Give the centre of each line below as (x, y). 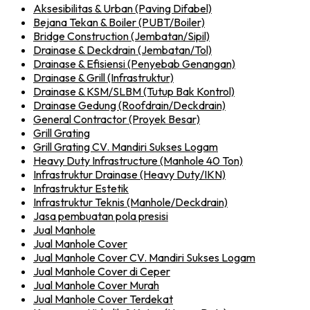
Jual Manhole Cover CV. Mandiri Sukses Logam (144, 257)
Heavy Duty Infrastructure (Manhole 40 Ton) (138, 160)
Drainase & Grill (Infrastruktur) (103, 77)
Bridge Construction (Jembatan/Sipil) (121, 36)
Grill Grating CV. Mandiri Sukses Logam (126, 146)
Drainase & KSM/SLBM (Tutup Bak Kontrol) (134, 91)
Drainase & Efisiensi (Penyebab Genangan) (134, 63)
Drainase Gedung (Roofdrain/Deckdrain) (129, 105)
